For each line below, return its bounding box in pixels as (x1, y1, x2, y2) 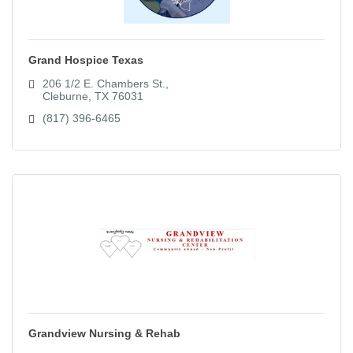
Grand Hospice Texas (28, 54, 143, 67)
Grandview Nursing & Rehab (28, 327, 180, 340)
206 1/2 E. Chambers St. (42, 77, 165, 91)
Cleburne (42, 90, 88, 103)
